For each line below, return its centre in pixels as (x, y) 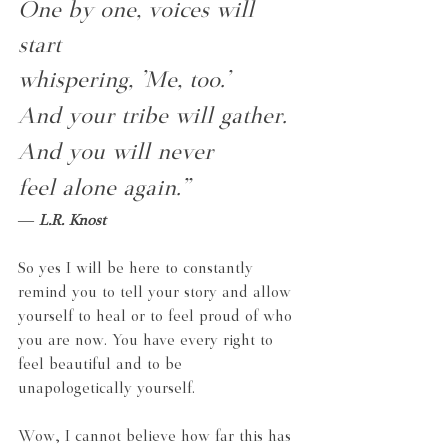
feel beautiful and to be (102, 365)
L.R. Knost (72, 221)
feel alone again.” (104, 190)
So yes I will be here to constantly (138, 269)
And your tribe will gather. (152, 118)
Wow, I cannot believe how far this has (157, 437)
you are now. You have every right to (148, 341)
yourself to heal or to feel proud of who (157, 317)
